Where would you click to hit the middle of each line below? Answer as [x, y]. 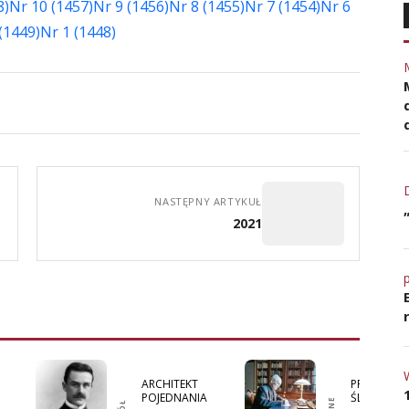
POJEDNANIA [175, 397]
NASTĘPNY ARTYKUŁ [208, 202]
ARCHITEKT [170, 383]
